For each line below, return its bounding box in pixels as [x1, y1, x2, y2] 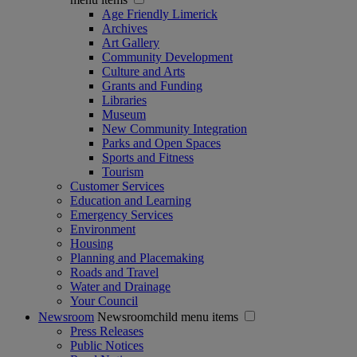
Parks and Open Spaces [102, 135, 221, 150]
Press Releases [70, 324, 143, 338]
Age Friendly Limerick [102, 6, 218, 21]
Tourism [102, 164, 143, 178]
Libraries [102, 92, 147, 107]
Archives [102, 21, 147, 35]
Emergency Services [70, 207, 173, 222]
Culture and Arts [102, 64, 185, 78]
